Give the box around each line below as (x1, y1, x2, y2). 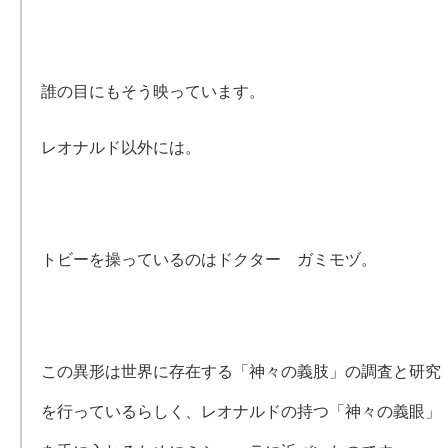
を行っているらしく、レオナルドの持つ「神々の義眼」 (41, 403, 442, 420)
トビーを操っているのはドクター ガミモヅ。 (41, 251, 378, 268)
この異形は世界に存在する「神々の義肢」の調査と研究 (41, 363, 442, 380)
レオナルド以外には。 (41, 139, 202, 156)
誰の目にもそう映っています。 (41, 83, 266, 100)
